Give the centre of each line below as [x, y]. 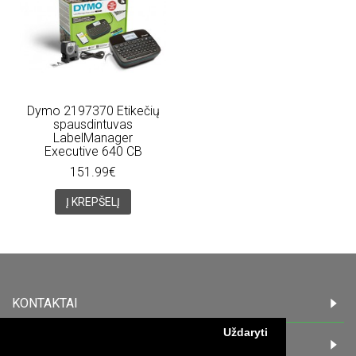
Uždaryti [246, 332]
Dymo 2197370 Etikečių [93, 110]
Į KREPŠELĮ [93, 201]
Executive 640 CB [93, 151]
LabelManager [93, 137]
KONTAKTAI [45, 303]
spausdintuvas [93, 124]
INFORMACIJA [53, 344]
